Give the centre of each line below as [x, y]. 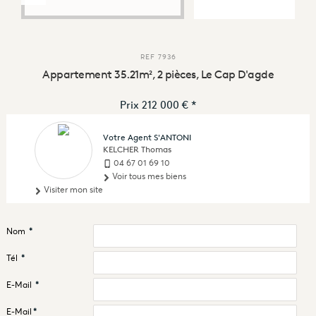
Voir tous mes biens [148, 176]
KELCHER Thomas [137, 150]
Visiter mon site [72, 190]
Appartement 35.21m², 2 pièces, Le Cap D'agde [158, 74]
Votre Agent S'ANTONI [147, 138]
